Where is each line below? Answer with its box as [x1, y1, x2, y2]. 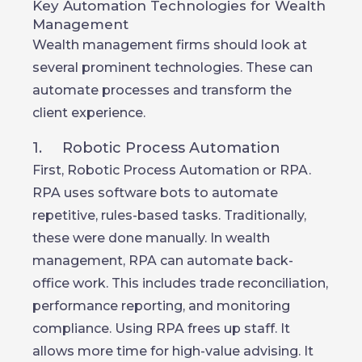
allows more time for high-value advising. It [32, 343, 314, 359]
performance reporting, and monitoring [32, 298, 290, 314]
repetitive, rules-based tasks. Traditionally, [32, 208, 306, 223]
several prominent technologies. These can [32, 60, 313, 75]
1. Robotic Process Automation [32, 139, 280, 157]
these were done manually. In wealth [32, 230, 270, 246]
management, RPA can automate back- [32, 253, 293, 268]
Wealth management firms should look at [32, 37, 307, 53]
